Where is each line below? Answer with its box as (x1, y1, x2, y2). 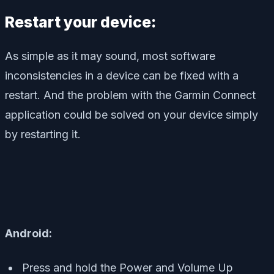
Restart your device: (5, 13, 156, 32)
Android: (5, 227, 52, 240)
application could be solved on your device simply (5, 108, 258, 122)
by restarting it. (5, 128, 81, 141)
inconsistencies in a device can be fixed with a (5, 69, 239, 83)
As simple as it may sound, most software (5, 50, 215, 63)
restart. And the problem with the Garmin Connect (5, 89, 256, 102)
